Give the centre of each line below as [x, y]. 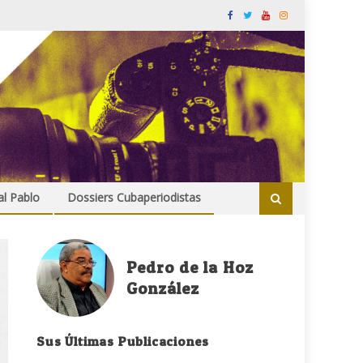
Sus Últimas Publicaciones [123, 342]
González [163, 289]
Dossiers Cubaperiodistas [134, 198]
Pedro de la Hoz [190, 268]
